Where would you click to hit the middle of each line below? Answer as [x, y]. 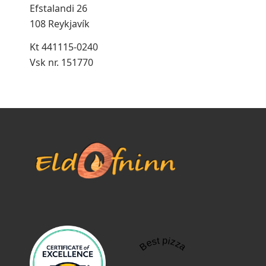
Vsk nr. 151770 [61, 63]
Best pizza [162, 244]
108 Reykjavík [60, 23]
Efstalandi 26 [58, 8]
